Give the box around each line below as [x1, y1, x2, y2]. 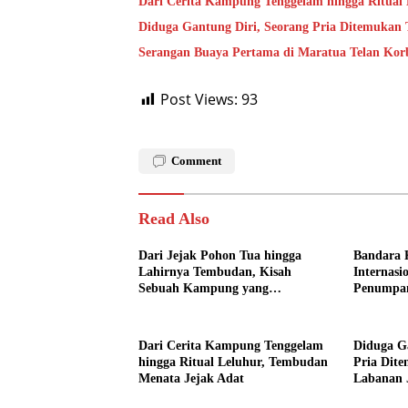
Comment [171, 153, 221, 168]
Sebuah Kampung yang [138, 280, 269, 295]
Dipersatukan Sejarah [138, 297, 260, 311]
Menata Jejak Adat [138, 371, 244, 385]
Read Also [138, 209, 209, 228]
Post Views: [160, 88, 238, 109]
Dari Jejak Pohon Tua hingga [138, 248, 301, 262]
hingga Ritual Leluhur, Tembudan [138, 354, 328, 369]
